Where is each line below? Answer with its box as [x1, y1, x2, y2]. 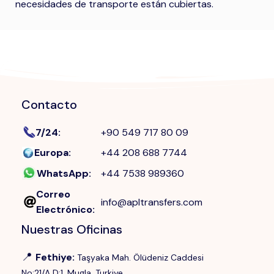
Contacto [21, 97, 77, 113]
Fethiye [35, 251, 72, 264]
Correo [36, 188, 70, 201]
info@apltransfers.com [101, 195, 202, 209]
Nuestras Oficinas [21, 221, 122, 237]
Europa [34, 146, 68, 159]
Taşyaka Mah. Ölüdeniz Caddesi [77, 252, 204, 263]
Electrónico [36, 203, 92, 216]
